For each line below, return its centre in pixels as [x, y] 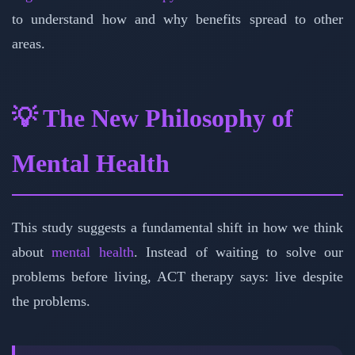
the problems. [51, 302]
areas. [29, 44]
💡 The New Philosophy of [153, 118]
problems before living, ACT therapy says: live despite [177, 277]
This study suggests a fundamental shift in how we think [177, 228]
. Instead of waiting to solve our [238, 252]
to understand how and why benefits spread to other [177, 19]
